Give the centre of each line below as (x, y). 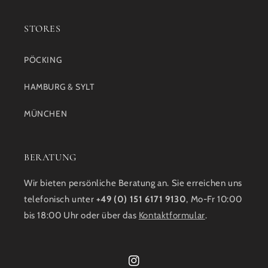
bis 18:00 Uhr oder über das (81, 216)
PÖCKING (43, 60)
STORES (42, 29)
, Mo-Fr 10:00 (214, 200)
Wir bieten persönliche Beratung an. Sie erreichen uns (133, 183)
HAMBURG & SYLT (59, 87)
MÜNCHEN (46, 114)
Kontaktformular (172, 216)
